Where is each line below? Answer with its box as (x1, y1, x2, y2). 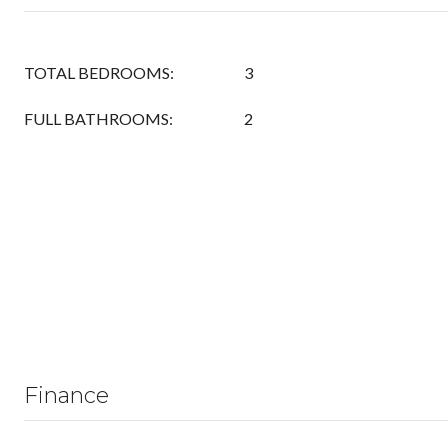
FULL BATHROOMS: (24, 109, 173, 128)
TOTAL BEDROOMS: (24, 63, 174, 82)
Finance (24, 382, 109, 409)
